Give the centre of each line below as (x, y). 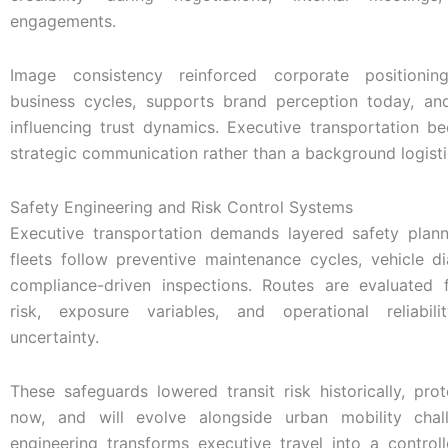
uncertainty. (54, 336)
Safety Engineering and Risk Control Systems (181, 206)
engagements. (63, 20)
